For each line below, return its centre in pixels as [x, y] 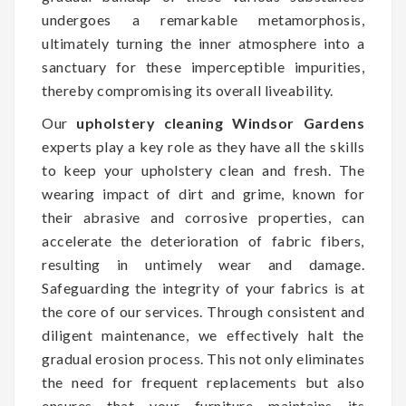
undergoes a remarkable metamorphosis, [203, 19]
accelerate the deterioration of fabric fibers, [203, 240]
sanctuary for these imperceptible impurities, [203, 66]
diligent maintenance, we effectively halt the [203, 334]
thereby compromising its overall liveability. [188, 90]
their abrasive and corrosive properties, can [203, 217]
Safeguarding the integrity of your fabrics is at [203, 287]
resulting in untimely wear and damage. [203, 264]
